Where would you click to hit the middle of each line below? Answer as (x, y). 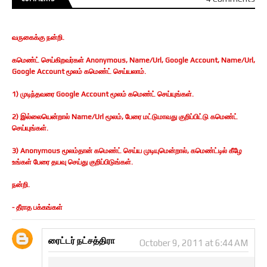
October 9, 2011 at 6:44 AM (194, 243)
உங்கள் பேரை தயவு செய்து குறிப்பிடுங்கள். (72, 162)
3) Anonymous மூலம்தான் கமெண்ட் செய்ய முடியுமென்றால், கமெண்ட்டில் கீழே (127, 151)
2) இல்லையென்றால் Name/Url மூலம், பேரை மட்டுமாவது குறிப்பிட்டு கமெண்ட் (125, 117)
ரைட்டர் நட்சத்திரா (82, 241)
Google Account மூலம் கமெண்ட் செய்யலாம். (79, 72)
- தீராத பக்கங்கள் (37, 208)
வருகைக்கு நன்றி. (38, 38)
